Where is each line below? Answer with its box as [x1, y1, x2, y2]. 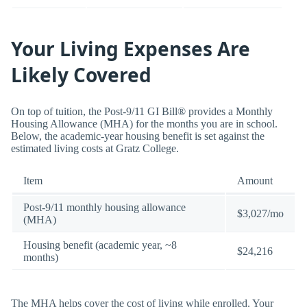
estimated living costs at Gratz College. [11, 142, 179, 154]
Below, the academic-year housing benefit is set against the [11, 130, 265, 142]
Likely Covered [11, 62, 151, 88]
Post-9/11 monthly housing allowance [23, 201, 186, 214]
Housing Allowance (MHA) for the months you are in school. [11, 117, 278, 130]
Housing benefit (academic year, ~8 [23, 239, 177, 251]
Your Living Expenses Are [11, 36, 250, 62]
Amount [237, 175, 273, 187]
